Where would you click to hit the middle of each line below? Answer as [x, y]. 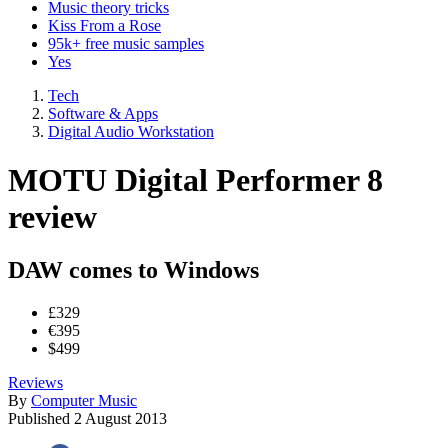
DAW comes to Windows [133, 270]
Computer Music [84, 401]
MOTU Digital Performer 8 [195, 179]
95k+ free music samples [126, 43]
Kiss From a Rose [104, 25]
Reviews [35, 383]
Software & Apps [103, 113]
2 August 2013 [120, 419]
